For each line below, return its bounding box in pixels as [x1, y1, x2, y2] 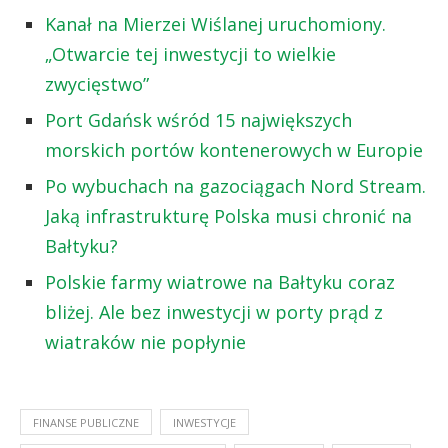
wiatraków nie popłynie [45, 330, 246, 355]
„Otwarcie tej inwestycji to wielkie [45, 42, 336, 67]
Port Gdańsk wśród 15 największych [45, 108, 352, 133]
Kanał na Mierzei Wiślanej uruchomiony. [45, 12, 386, 37]
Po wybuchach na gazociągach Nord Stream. [45, 174, 426, 199]
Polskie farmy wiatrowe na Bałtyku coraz [45, 270, 395, 295]
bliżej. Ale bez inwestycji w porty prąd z [45, 300, 383, 325]
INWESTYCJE [173, 415, 236, 431]
